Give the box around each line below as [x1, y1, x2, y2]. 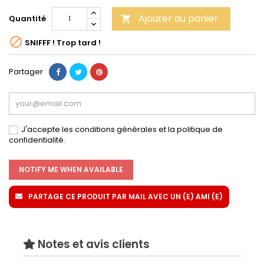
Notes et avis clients [35, 236, 150, 252]
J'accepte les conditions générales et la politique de [21, 123, 223, 135]
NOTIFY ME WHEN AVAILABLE [19, 164, 123, 174]
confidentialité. [9, 134, 65, 146]
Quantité [9, 12, 46, 24]
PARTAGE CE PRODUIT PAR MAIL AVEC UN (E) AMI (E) [28, 191, 223, 202]
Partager [9, 65, 43, 77]
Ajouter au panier [138, 11, 218, 25]
